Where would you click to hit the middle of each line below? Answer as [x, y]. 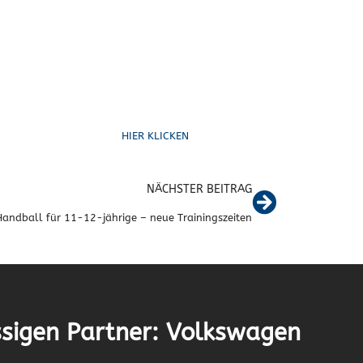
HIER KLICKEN [156, 135]
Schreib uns [156, 96]
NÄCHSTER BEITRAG [199, 189]
